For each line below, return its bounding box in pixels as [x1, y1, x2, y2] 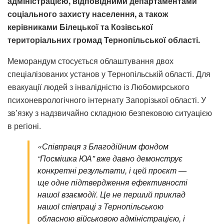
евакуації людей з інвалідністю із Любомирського [7, 80, 189, 92]
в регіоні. [7, 119, 41, 131]
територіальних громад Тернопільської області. [7, 33, 200, 45]
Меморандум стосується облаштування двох [7, 54, 173, 66]
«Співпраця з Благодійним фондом [37, 140, 168, 152]
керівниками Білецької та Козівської [7, 20, 153, 32]
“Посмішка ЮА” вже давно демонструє [37, 152, 182, 164]
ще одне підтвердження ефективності [37, 176, 187, 188]
